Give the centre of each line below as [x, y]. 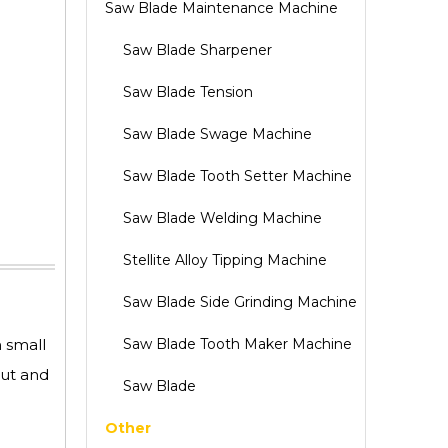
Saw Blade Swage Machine [217, 134]
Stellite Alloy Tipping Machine [225, 260]
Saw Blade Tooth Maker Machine [237, 344]
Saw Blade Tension [188, 92]
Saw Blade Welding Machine [222, 218]
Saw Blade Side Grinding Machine [240, 302]
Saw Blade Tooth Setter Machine [237, 176]
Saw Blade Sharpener [197, 50]
